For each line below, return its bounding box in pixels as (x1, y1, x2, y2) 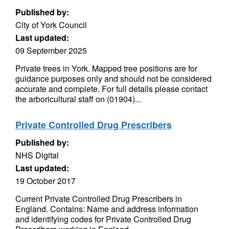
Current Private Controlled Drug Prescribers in (15, 193, 182, 204)
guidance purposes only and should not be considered (15, 73, 212, 84)
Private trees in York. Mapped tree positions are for (15, 62, 197, 74)
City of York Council (15, 19, 87, 31)
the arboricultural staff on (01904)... (15, 93, 141, 105)
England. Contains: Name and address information (15, 203, 198, 215)
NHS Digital (15, 149, 59, 161)
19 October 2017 (15, 175, 76, 187)
